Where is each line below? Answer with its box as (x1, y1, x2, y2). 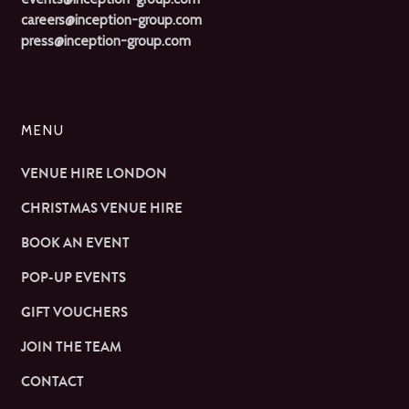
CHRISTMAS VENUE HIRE (20, 198, 183, 218)
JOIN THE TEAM (20, 337, 121, 357)
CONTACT (20, 372, 84, 392)
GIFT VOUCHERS (20, 302, 128, 322)
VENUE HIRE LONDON (20, 163, 167, 184)
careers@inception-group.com (20, 12, 202, 28)
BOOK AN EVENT (20, 233, 130, 253)
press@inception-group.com (20, 33, 191, 49)
